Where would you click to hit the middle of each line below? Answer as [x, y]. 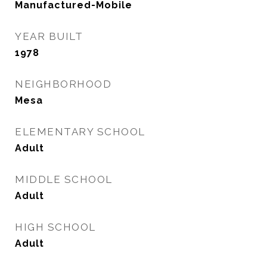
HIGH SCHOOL [55, 227]
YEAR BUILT [49, 36]
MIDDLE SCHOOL [64, 179]
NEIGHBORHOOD [63, 84]
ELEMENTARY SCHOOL [80, 132]
